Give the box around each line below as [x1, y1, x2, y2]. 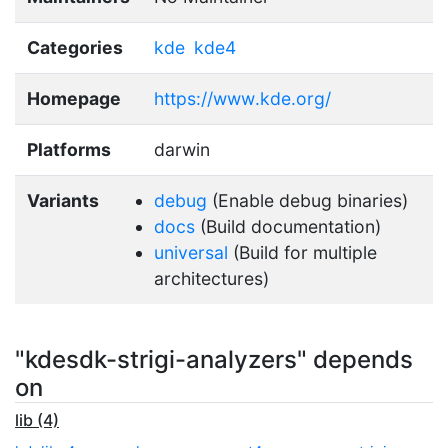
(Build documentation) [195, 215, 381, 237]
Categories [27, 36, 123, 58]
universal [154, 241, 228, 263]
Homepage [27, 87, 121, 109]
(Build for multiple [228, 241, 377, 263]
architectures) [154, 267, 269, 289]
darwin [154, 138, 210, 160]
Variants [27, 189, 99, 211]
